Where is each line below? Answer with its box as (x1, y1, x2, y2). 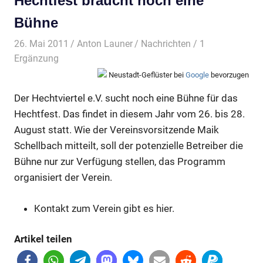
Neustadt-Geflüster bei (107, 70, 186, 79)
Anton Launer (77, 38, 133, 49)
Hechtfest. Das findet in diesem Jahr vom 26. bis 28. (14, 108, 245, 120)
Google (186, 70, 209, 79)
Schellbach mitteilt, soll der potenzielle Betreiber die (14, 140, 243, 152)
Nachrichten (141, 38, 191, 49)
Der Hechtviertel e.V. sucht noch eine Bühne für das (14, 92, 238, 104)
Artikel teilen (14, 233, 72, 245)
